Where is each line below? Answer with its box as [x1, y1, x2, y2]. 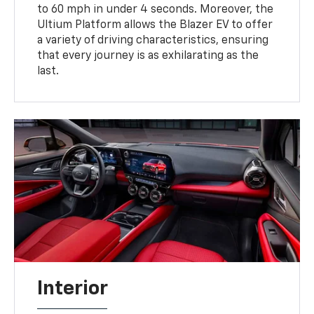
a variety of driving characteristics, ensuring [37, 34, 269, 46]
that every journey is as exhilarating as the [37, 50, 259, 62]
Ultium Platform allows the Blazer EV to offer [37, 19, 273, 31]
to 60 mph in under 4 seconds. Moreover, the [37, 4, 274, 15]
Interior [37, 278, 109, 299]
